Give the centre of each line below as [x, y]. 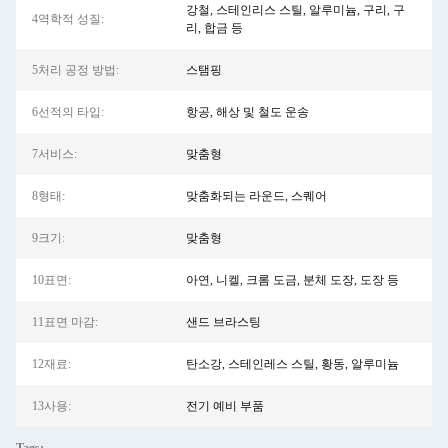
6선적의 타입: [68, 112]
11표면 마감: [65, 322]
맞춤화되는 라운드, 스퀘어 [256, 196]
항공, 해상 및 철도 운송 [247, 112]
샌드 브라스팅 [223, 322]
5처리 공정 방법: [75, 70]
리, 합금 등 [214, 28]
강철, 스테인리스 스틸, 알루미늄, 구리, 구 [295, 10]
